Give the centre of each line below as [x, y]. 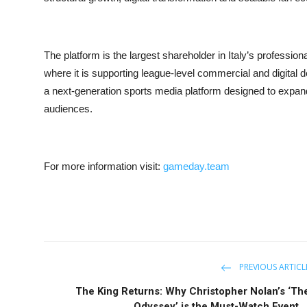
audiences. [68, 108]
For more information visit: [103, 166]
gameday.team [196, 166]
